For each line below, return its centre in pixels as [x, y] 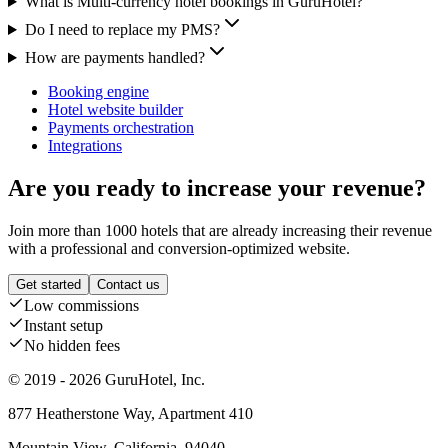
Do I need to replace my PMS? [122, 30]
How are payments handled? [114, 58]
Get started [48, 284]
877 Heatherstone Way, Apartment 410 [130, 413]
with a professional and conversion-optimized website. [179, 248]
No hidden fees [72, 345]
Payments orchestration [121, 128]
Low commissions [81, 305]
